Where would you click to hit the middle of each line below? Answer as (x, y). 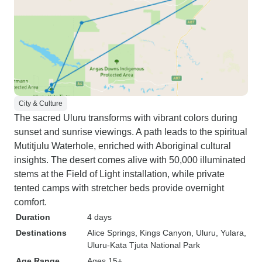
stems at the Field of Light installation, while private (119, 174)
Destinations (41, 233)
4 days (99, 217)
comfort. (30, 202)
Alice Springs (111, 233)
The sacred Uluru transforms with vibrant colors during (126, 118)
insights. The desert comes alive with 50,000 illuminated (130, 160)
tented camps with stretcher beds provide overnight (119, 188)
